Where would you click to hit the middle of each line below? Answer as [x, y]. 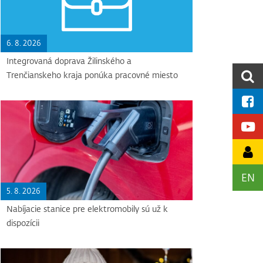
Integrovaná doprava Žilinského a [69, 61]
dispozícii [23, 223]
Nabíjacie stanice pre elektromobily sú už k [87, 209]
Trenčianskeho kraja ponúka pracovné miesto [92, 75]
